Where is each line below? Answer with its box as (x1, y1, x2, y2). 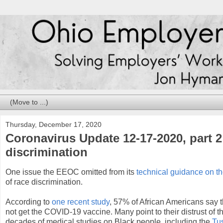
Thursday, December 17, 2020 (5, 120, 102, 129)
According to (5, 198, 52, 207)
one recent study (52, 198, 110, 207)
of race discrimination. (5, 178, 85, 187)
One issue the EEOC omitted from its (5, 168, 136, 177)
